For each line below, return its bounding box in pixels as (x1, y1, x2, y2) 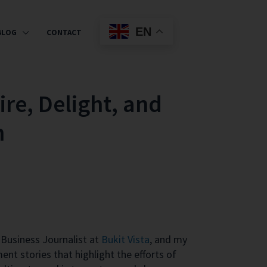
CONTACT (46, 27, 82, 38)
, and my (150, 232, 187, 246)
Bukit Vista (101, 232, 150, 246)
